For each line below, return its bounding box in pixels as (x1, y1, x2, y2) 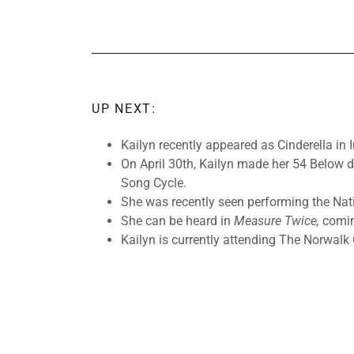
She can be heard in (120, 213, 231, 228)
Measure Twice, (230, 213, 322, 228)
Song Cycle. (120, 175, 186, 190)
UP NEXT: (92, 100, 156, 116)
